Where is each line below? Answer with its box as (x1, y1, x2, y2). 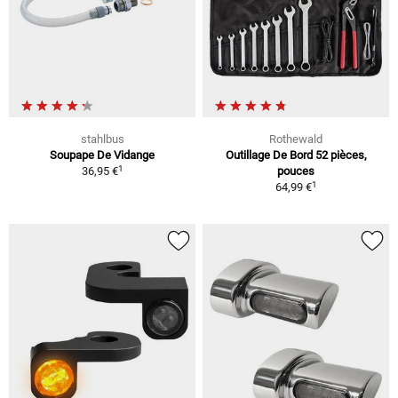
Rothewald (269, 132, 322, 147)
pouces (277, 164, 314, 179)
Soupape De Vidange (50, 148, 155, 163)
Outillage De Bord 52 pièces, (225, 148, 367, 163)
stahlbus (80, 132, 124, 147)
